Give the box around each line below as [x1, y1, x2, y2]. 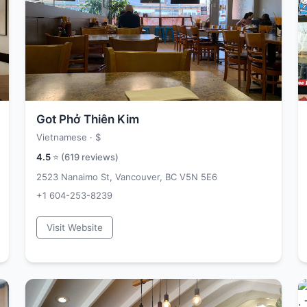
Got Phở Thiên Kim [36, 112, 139, 126]
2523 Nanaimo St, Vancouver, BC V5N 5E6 [36, 171, 217, 182]
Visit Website [47, 222, 103, 233]
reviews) [79, 151, 119, 162]
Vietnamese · [36, 132, 95, 143]
